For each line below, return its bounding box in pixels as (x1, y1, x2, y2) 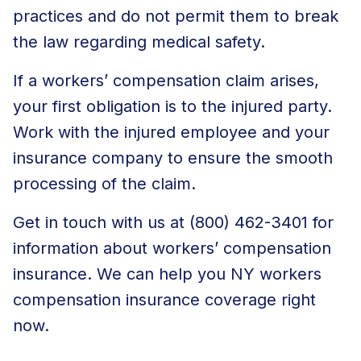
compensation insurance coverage (13, 289, 276, 309)
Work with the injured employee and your (13, 122, 330, 142)
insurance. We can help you (13, 263, 230, 284)
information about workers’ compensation (13, 238, 331, 258)
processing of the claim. (13, 173, 196, 193)
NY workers (230, 263, 322, 284)
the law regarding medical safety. (13, 31, 265, 52)
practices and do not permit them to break (13, 6, 338, 26)
